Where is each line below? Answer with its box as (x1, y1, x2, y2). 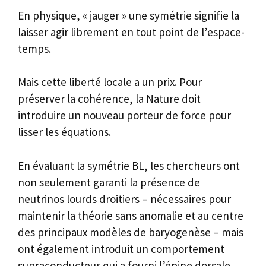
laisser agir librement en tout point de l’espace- (18, 24, 245, 39)
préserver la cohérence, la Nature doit (18, 91, 201, 106)
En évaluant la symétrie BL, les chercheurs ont (18, 158, 240, 173)
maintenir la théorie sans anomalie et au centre (18, 208, 243, 223)
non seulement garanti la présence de (18, 175, 200, 189)
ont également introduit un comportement (18, 241, 224, 256)
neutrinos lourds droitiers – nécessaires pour (18, 191, 231, 206)
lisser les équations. (18, 125, 111, 140)
